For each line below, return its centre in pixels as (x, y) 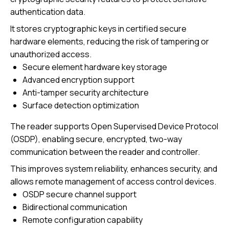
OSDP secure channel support (79, 194)
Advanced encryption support (78, 80)
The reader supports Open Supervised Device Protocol (114, 127)
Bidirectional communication (75, 207)
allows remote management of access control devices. (113, 182)
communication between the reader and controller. (105, 152)
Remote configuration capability (83, 220)
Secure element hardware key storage (95, 67)
